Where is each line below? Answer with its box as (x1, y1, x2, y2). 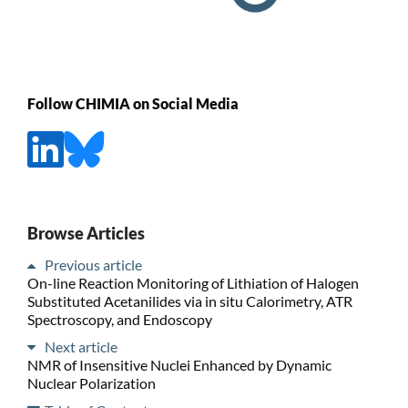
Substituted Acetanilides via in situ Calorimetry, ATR (26, 291, 352, 310)
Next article (44, 337, 117, 355)
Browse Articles (26, 222, 145, 243)
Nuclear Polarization (26, 373, 156, 392)
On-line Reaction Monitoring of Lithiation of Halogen (26, 273, 359, 291)
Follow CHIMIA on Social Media (26, 95, 239, 113)
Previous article (44, 255, 142, 273)
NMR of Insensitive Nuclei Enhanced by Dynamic (26, 355, 331, 373)
